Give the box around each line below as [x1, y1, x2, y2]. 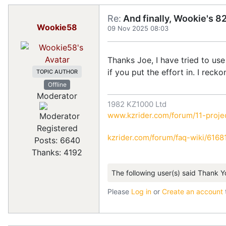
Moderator [37, 91, 77, 101]
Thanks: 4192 [32, 147, 82, 158]
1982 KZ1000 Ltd [107, 99, 166, 109]
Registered [36, 123, 78, 134]
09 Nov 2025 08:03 [107, 24, 168, 32]
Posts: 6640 [34, 135, 80, 146]
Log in [131, 187, 151, 196]
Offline [47, 81, 67, 88]
